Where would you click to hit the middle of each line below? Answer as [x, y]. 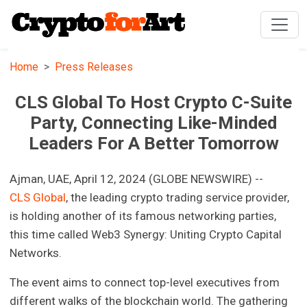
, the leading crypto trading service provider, [178, 198]
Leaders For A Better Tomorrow [153, 144]
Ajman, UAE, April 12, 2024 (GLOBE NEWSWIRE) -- [137, 179]
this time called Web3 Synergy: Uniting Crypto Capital [146, 235]
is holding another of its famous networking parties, [143, 216]
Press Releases [94, 67]
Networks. [36, 253]
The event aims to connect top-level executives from [145, 283]
